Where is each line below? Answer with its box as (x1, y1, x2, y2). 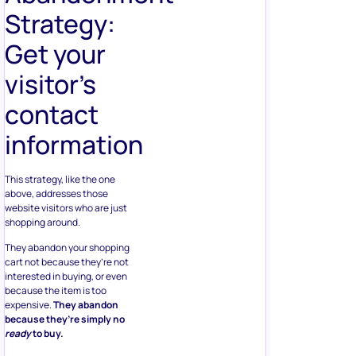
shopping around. (5, 215, 80, 229)
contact (5, 96, 99, 132)
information (5, 126, 143, 162)
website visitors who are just (5, 200, 127, 215)
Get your (5, 36, 106, 72)
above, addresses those (5, 186, 108, 200)
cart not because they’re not (5, 255, 129, 269)
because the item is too (5, 284, 106, 298)
